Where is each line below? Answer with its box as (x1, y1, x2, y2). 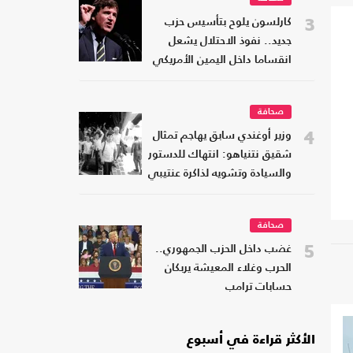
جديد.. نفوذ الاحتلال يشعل (169, 36, 292, 47)
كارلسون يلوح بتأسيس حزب (165, 17, 292, 28)
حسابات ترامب (225, 282, 292, 293)
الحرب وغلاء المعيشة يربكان (165, 263, 292, 274)
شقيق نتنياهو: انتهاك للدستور (148, 150, 292, 161)
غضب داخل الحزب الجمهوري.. (155, 244, 292, 255)
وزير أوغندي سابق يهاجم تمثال (153, 131, 292, 142)
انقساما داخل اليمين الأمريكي (153, 55, 292, 66)
